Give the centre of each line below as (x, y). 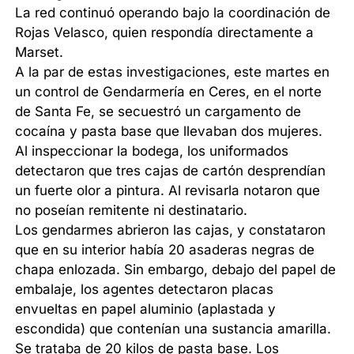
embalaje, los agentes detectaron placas (145, 290)
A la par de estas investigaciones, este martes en (173, 72)
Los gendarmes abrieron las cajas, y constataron (171, 230)
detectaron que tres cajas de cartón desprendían (171, 171)
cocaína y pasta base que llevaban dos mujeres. (169, 132)
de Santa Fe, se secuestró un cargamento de (158, 112)
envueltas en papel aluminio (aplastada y (146, 309)
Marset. (40, 53)
